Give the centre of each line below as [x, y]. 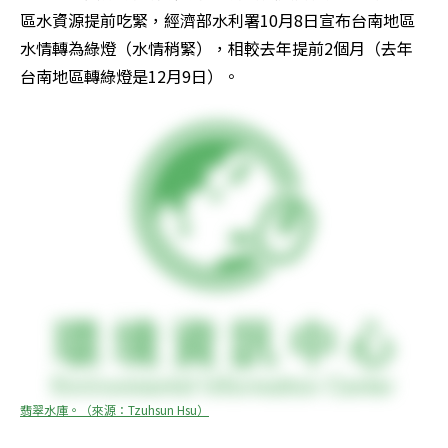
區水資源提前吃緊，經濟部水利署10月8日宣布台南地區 [217, 20]
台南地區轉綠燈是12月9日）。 [129, 76]
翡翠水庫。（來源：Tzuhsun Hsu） [114, 410]
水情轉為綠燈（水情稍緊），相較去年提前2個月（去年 [216, 48]
